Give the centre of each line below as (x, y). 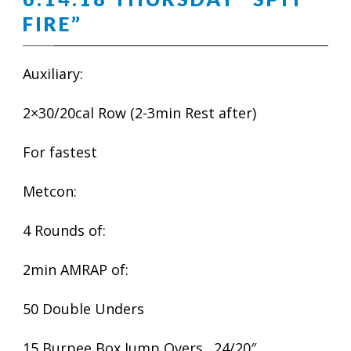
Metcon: (50, 191)
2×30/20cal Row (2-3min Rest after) (139, 113)
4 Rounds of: (64, 230)
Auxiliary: (53, 74)
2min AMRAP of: (76, 270)
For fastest (60, 152)
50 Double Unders (83, 309)
